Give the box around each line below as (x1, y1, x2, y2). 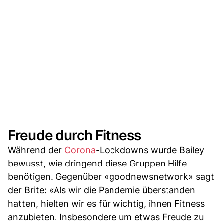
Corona (64, 144, 96, 155)
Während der (8, 144, 64, 155)
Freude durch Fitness (8, 126, 141, 144)
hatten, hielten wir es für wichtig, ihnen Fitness (8, 198, 205, 209)
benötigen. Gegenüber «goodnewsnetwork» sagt (8, 171, 214, 182)
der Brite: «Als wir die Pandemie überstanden (8, 184, 195, 195)
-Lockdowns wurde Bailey (96, 144, 204, 155)
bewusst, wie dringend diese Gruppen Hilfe (8, 158, 187, 168)
